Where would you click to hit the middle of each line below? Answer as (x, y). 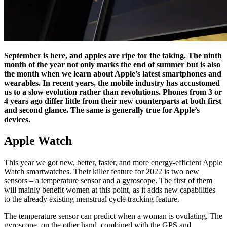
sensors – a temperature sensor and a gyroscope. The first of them (108, 180)
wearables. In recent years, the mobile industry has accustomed (112, 83)
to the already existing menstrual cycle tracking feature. (92, 199)
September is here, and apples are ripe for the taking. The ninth (113, 56)
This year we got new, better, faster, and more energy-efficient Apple (113, 162)
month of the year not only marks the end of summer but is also (112, 65)
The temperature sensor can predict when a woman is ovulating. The (113, 216)
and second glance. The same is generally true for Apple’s (102, 110)
